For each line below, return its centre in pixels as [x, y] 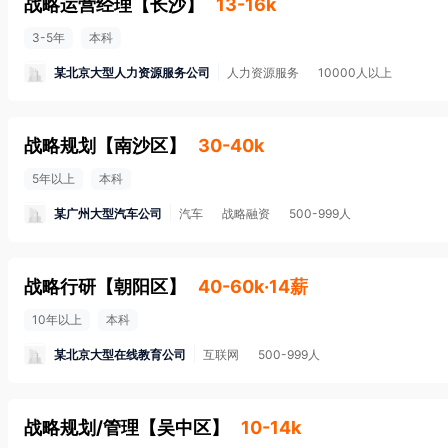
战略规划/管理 [81, 427]
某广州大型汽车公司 [108, 213]
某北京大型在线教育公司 [120, 354]
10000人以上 [355, 72]
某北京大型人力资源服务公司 [132, 72]
